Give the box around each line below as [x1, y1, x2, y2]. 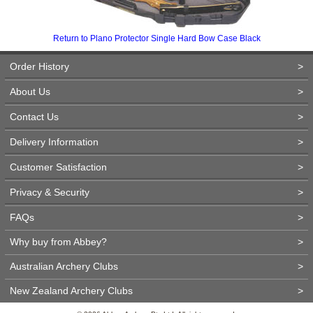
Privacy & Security [10, 187, 89, 198]
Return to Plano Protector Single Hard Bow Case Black [52, 34, 261, 43]
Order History [10, 61, 69, 72]
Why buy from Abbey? [10, 236, 107, 247]
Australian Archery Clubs [10, 261, 118, 272]
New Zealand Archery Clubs [10, 285, 133, 296]
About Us [10, 86, 50, 97]
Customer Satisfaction [10, 161, 107, 173]
